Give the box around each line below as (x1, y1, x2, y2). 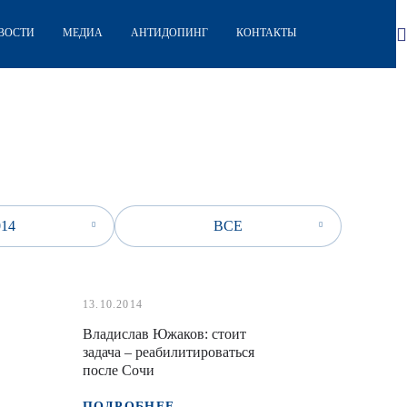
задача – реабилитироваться (82, 344, 254, 360)
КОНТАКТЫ (235, 26, 296, 40)
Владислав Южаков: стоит (82, 326, 246, 342)
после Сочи (82, 362, 154, 378)
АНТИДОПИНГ (131, 26, 209, 40)
